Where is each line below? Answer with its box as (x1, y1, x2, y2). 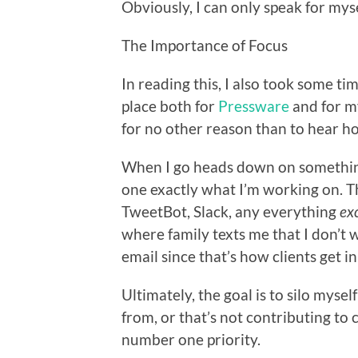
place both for (121, 96, 218, 115)
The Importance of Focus (121, 35, 288, 54)
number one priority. (121, 329, 261, 348)
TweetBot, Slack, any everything (121, 201, 340, 221)
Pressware (218, 96, 289, 115)
